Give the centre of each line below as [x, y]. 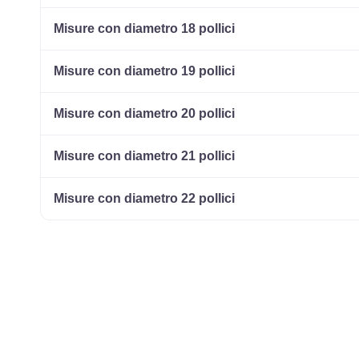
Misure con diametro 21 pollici [145, 156]
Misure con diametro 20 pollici [145, 114]
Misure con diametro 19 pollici [145, 71]
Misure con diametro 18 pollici [145, 29]
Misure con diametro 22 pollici [145, 199]
